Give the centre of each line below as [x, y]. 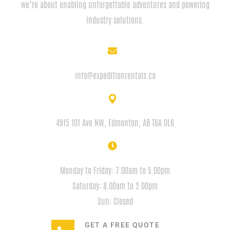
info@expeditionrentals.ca [115, 75]
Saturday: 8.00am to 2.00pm [115, 186]
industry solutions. [115, 20]
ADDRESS [115, 110]
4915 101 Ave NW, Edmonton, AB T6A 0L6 [115, 123]
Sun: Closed [115, 201]
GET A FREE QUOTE [122, 225]
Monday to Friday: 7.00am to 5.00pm [115, 170]
